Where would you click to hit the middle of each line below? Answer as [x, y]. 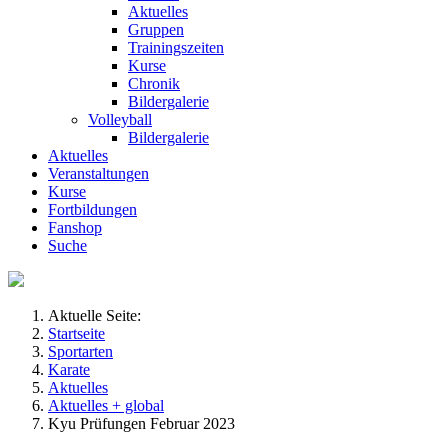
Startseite [76, 333]
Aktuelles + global [106, 405]
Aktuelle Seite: [98, 315]
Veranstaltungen [98, 173]
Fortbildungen [92, 209]
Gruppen [156, 29]
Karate [69, 369]
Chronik [154, 83]
